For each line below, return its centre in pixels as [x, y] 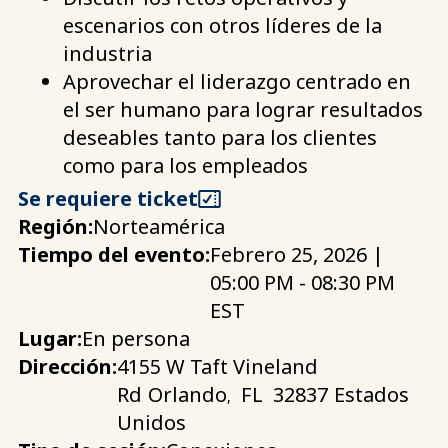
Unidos [151, 422]
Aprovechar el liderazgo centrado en [237, 81]
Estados [371, 394]
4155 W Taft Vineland [217, 366]
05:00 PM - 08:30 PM [302, 282]
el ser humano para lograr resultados [243, 109]
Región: [55, 226]
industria [107, 53]
